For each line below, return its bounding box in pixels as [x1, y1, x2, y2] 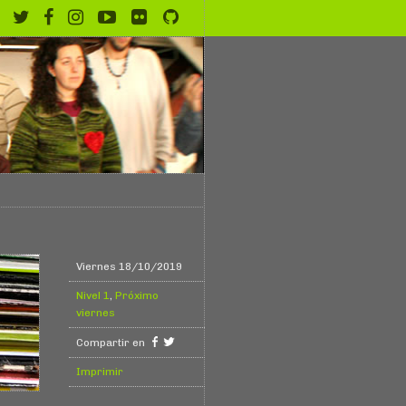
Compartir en [76, 336, 148, 350]
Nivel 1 [76, 289, 110, 303]
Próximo [115, 289, 159, 303]
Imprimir [76, 365, 123, 379]
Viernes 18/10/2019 [76, 260, 182, 274]
